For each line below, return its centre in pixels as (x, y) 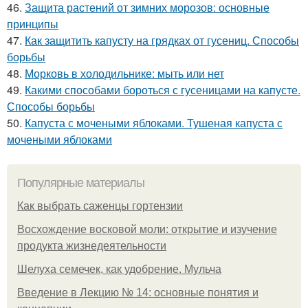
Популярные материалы (81, 183)
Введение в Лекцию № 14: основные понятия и (138, 292)
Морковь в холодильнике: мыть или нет (124, 73)
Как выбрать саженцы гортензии (100, 206)
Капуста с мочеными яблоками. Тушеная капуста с (154, 122)
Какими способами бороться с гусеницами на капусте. (163, 89)
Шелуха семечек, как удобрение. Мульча (119, 269)
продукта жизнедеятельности (92, 245)
